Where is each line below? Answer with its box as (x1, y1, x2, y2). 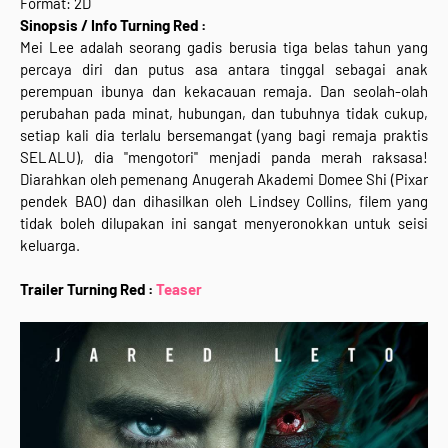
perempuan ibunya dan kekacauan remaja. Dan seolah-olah (20, 81, 428, 100)
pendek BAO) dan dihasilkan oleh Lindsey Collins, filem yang (20, 191, 428, 210)
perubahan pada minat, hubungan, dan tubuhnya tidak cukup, (20, 103, 428, 122)
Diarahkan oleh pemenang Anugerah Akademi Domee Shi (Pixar (20, 169, 428, 188)
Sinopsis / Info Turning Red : (20, 15, 206, 34)
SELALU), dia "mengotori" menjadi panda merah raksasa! (20, 147, 428, 166)
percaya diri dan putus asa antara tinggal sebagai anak (20, 59, 428, 78)
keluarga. (20, 235, 80, 254)
